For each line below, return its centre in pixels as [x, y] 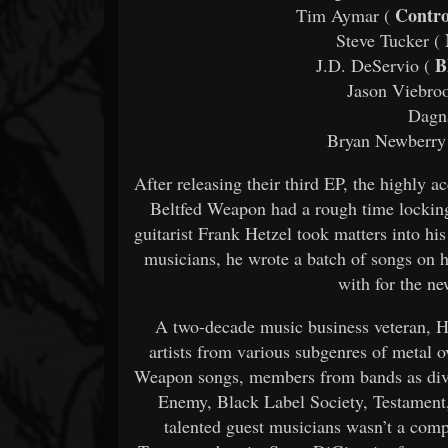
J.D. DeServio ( [373, 64]
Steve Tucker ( [388, 39]
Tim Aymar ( [342, 14]
